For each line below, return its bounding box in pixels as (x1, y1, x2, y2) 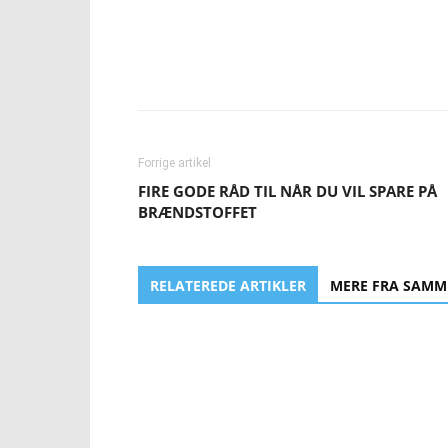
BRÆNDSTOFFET (138, 202, 257, 222)
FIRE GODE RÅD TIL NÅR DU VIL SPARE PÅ (138, 181, 437, 201)
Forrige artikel (138, 156, 211, 170)
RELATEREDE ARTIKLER (150, 276, 306, 295)
